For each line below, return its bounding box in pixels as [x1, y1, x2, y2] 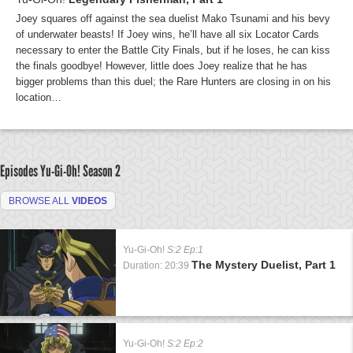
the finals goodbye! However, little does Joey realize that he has [16, 60, 307, 72]
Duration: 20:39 [123, 260, 189, 271]
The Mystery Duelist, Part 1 [191, 258, 336, 271]
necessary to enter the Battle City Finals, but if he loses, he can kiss [16, 44, 330, 56]
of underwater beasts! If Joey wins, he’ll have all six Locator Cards [16, 28, 319, 40]
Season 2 [83, 162, 121, 180]
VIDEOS [72, 195, 107, 206]
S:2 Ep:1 [167, 244, 203, 255]
